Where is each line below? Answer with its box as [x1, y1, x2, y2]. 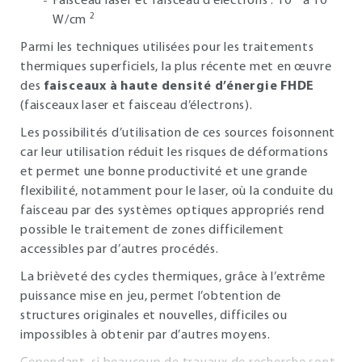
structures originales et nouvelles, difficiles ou [20, 309, 288, 322]
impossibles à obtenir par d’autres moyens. [20, 329, 271, 342]
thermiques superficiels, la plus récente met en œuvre [20, 61, 332, 74]
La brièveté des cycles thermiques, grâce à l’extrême [20, 271, 326, 284]
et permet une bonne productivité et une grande [20, 166, 308, 179]
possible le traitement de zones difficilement [20, 224, 284, 237]
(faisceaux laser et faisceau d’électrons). [20, 99, 253, 112]
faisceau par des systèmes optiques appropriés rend [20, 204, 325, 217]
